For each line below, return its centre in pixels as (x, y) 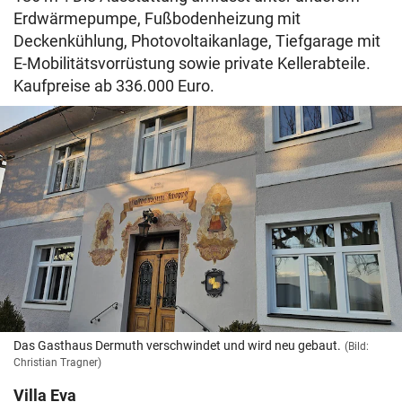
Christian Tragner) (57, 363)
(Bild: (357, 347)
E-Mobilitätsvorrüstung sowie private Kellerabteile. (192, 64)
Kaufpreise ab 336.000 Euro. (114, 86)
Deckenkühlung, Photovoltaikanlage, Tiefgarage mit (197, 41)
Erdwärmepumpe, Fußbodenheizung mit (157, 19)
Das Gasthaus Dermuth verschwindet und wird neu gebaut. (177, 346)
